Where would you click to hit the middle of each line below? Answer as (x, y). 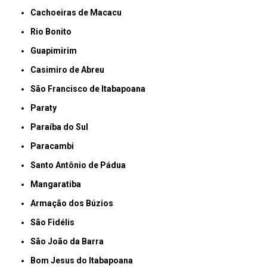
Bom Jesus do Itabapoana (85, 261)
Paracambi (55, 146)
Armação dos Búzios (75, 204)
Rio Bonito (54, 32)
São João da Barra (70, 242)
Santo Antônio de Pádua (81, 165)
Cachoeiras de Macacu (79, 13)
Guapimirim (57, 51)
